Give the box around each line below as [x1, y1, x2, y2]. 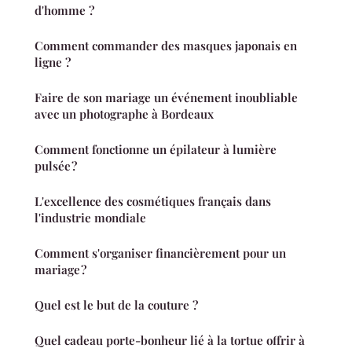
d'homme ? [35, 2, 94, 18]
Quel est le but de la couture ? [35, 296, 198, 313]
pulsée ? [35, 157, 77, 174]
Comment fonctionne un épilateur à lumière [35, 141, 277, 157]
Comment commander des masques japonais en [35, 37, 297, 53]
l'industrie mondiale [35, 209, 146, 225]
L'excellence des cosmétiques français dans [35, 192, 271, 209]
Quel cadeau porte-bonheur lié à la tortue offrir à [35, 332, 305, 348]
